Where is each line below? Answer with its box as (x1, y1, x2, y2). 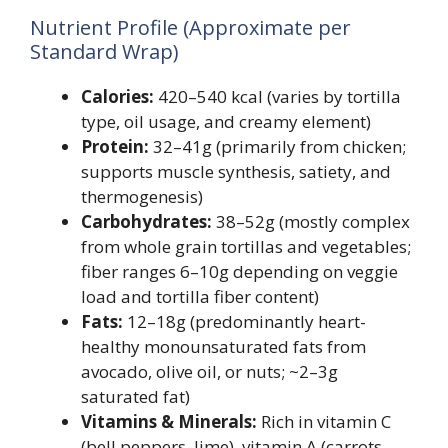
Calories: (81, 84, 154, 108)
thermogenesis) (81, 184, 203, 208)
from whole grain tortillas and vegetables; (81, 234, 411, 258)
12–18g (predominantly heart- (123, 309, 366, 333)
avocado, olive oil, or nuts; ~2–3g (81, 359, 338, 383)
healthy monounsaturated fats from (81, 334, 366, 358)
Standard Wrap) (30, 37, 179, 65)
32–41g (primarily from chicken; (149, 134, 406, 158)
